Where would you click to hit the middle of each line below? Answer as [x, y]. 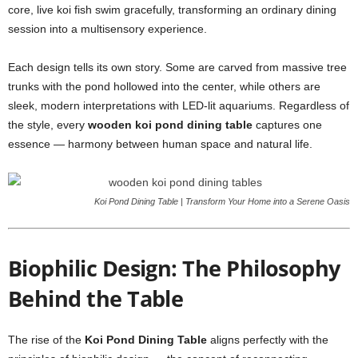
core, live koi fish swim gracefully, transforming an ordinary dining [172, 10]
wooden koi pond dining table [170, 125]
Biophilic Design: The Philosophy [174, 268]
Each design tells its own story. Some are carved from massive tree [177, 67]
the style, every [48, 125]
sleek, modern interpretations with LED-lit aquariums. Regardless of [179, 105]
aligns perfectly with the [268, 340]
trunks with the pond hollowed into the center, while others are [164, 86]
